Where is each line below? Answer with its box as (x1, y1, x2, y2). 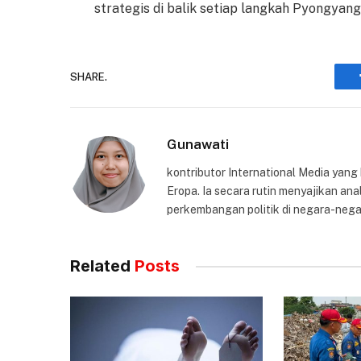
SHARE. (70, 70, 107, 83)
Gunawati (167, 136, 229, 152)
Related (70, 256, 135, 276)
